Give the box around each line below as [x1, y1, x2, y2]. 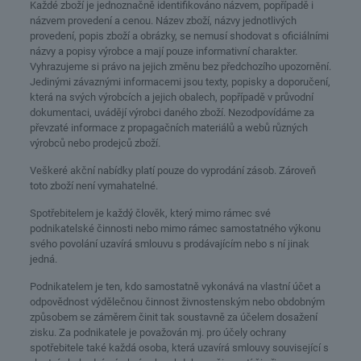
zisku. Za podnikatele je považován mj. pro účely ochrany [29, 326, 286, 338]
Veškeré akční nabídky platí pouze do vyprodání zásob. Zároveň [29, 164, 316, 176]
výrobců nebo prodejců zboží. [29, 137, 160, 149]
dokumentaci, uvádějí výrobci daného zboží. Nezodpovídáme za [29, 106, 314, 118]
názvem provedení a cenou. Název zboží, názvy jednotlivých [29, 15, 297, 27]
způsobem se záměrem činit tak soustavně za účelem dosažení [29, 311, 317, 323]
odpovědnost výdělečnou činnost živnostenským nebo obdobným [29, 296, 325, 308]
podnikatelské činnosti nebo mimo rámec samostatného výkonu [29, 222, 321, 234]
